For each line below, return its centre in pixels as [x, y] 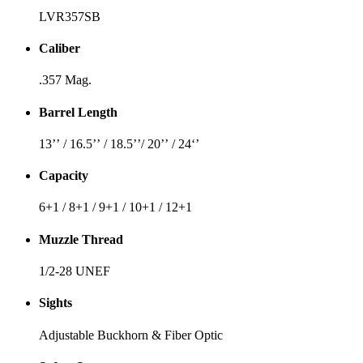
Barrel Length [78, 112]
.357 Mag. [65, 80]
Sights [56, 303]
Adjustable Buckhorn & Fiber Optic [131, 335]
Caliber [60, 49]
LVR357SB [70, 16]
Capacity [64, 176]
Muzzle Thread [81, 239]
